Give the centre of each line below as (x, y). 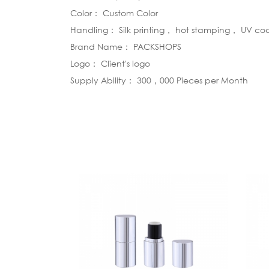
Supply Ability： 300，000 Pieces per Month (159, 80)
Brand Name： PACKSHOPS (126, 47)
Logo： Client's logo (110, 63)
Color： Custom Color (114, 13)
